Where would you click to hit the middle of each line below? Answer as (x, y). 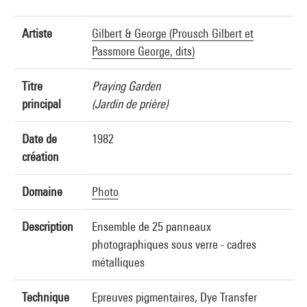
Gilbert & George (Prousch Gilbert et (173, 33)
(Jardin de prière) (130, 104)
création (40, 157)
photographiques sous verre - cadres (174, 244)
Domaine (42, 192)
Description (48, 226)
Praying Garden (126, 86)
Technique (46, 297)
